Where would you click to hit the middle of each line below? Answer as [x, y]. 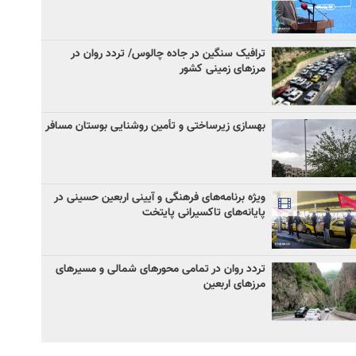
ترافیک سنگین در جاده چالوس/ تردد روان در [168, 54]
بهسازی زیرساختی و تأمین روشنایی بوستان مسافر [155, 126]
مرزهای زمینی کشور [222, 70]
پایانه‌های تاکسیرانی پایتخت [204, 213]
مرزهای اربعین [234, 285]
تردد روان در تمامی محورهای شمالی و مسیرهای [161, 270]
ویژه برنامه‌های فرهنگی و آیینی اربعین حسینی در [160, 197]
